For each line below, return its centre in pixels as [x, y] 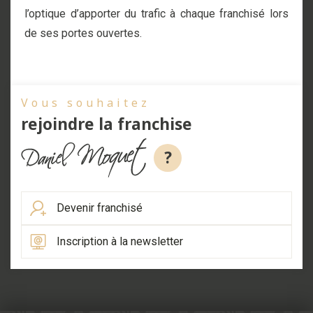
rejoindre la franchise [107, 124]
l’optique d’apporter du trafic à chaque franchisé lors [156, 13]
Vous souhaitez [86, 102]
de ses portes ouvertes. [83, 33]
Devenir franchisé [100, 208]
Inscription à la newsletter [120, 241]
